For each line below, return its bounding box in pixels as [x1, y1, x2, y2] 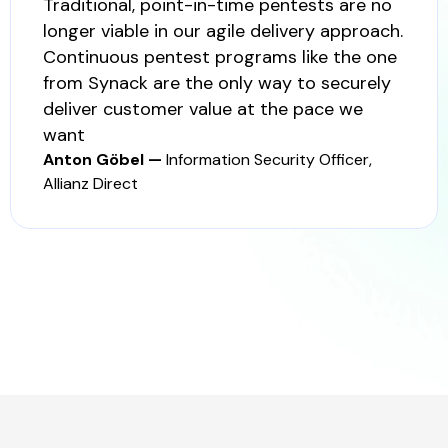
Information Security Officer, [166, 148, 372, 170]
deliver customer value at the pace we [43, 96, 363, 121]
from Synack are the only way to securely [43, 70, 391, 95]
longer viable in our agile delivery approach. [43, 18, 403, 43]
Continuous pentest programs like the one [43, 44, 397, 69]
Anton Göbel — [43, 148, 166, 170]
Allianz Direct [43, 172, 138, 194]
